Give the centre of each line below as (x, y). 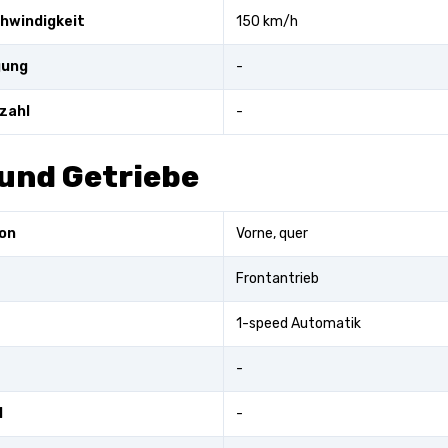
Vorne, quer (272, 233)
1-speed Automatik (298, 323)
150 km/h (267, 21)
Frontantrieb (277, 278)
